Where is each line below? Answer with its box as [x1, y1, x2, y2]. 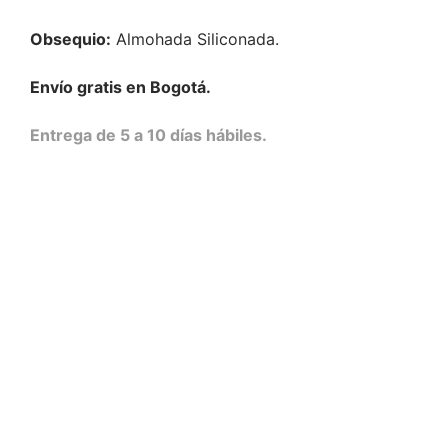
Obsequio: [30, 29, 111, 50]
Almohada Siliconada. [111, 29, 279, 50]
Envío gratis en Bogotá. [30, 77, 211, 98]
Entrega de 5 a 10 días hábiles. [30, 124, 267, 145]
